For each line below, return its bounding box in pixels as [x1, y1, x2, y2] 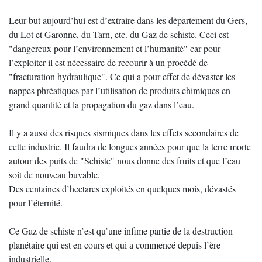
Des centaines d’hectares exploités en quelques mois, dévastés [9, 182, 236, 195]
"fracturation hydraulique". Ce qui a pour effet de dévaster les [9, 70, 235, 82]
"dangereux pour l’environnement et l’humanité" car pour [9, 42, 220, 54]
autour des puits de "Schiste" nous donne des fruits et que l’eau [9, 154, 240, 167]
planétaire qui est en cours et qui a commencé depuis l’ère [9, 239, 220, 251]
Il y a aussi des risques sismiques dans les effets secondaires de [9, 126, 239, 139]
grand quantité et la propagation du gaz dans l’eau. [9, 98, 194, 111]
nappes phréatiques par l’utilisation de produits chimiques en [9, 84, 230, 96]
